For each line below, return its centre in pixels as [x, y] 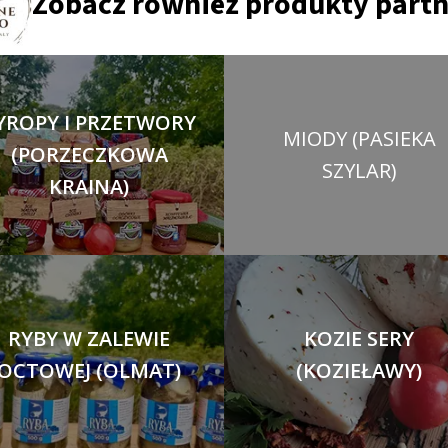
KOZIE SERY [359, 338]
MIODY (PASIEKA [359, 138]
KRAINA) [89, 186]
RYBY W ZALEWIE [89, 338]
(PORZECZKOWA [89, 154]
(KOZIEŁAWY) [359, 370]
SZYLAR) [359, 170]
